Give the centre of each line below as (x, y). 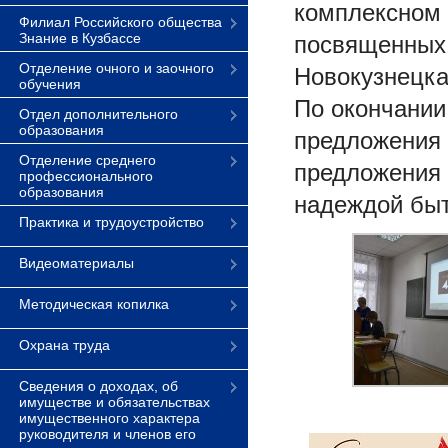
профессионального (86, 176)
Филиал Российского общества (120, 22)
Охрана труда (64, 345)
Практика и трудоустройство (111, 222)
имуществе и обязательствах (114, 402)
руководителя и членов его (107, 434)
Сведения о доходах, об (98, 386)
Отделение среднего (87, 160)
